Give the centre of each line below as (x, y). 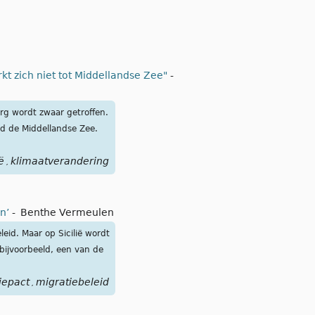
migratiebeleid (72, 282)
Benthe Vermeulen (67, 213)
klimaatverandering (59, 161)
